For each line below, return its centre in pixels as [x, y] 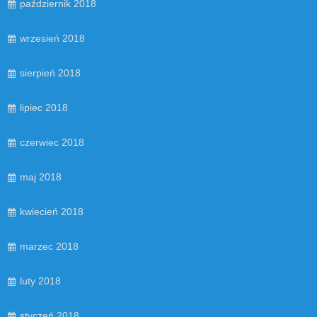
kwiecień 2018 [52, 211]
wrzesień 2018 [52, 38]
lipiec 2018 [44, 107]
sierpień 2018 [50, 73]
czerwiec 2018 [52, 142]
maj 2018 [41, 177]
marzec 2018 [49, 246]
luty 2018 [40, 281]
